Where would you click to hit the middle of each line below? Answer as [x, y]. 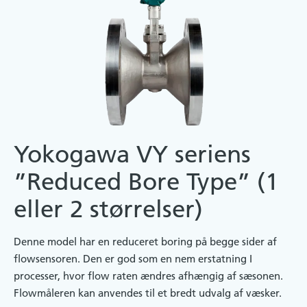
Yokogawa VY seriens [132, 155]
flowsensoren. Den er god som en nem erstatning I [133, 259]
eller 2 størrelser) [108, 209]
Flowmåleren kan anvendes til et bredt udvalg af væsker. [148, 293]
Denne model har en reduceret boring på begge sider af [145, 242]
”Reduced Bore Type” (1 [146, 182]
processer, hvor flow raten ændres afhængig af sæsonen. [148, 276]
